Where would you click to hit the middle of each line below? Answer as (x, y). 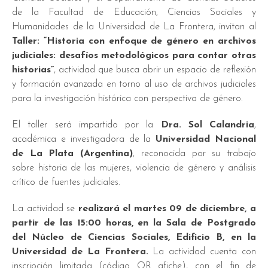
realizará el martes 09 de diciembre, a (167, 208)
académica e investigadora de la (84, 139)
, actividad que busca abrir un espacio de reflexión (155, 70)
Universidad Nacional (206, 139)
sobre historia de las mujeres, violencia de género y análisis (134, 168)
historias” (33, 70)
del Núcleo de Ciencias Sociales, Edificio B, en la (134, 237)
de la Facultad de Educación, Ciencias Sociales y (134, 12)
